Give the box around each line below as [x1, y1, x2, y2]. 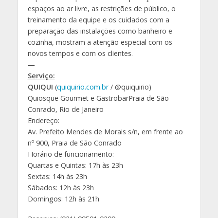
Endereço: [27, 115, 59, 125]
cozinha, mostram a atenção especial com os [27, 37, 172, 47]
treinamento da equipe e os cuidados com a [27, 15, 169, 24]
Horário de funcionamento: [27, 149, 114, 159]
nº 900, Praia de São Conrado [27, 138, 124, 147]
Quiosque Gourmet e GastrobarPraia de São [27, 93, 169, 103]
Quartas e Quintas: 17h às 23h [27, 160, 123, 170]
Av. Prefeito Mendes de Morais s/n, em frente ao [27, 127, 183, 136]
